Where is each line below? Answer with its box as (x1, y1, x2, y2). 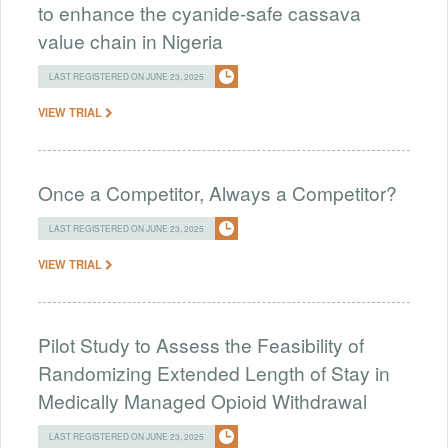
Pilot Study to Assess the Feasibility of (38, 330, 364, 358)
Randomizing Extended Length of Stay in (38, 358, 390, 386)
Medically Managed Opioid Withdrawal (38, 386, 367, 414)
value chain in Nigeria (38, 26, 223, 54)
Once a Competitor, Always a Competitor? (38, 178, 397, 206)
